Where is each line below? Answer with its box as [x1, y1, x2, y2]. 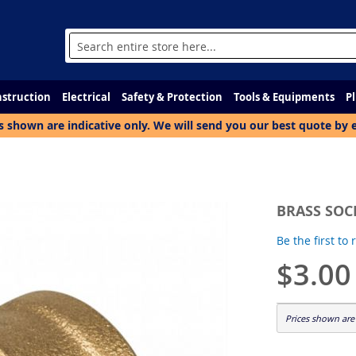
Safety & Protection [122, 90, 222, 104]
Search [68, 54, 105, 69]
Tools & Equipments [234, 90, 335, 104]
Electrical [62, 90, 110, 104]
